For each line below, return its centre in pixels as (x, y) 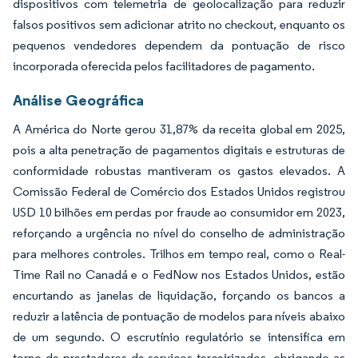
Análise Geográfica (78, 99)
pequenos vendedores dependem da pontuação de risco (179, 45)
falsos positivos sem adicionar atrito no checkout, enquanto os (179, 24)
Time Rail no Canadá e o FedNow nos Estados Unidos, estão (179, 274)
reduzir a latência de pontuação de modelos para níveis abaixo (179, 316)
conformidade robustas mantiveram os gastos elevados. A (179, 170)
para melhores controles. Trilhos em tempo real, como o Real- (179, 253)
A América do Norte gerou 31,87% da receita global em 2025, (179, 129)
